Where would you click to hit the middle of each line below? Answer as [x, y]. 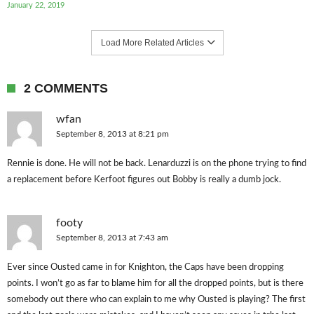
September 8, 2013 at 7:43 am [112, 238]
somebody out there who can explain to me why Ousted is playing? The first [156, 300]
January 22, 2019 [36, 5]
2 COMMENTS [66, 88]
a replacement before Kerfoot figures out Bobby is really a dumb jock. [144, 180]
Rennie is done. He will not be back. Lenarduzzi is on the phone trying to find [157, 164]
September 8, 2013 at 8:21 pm [112, 134]
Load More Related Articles [152, 43]
